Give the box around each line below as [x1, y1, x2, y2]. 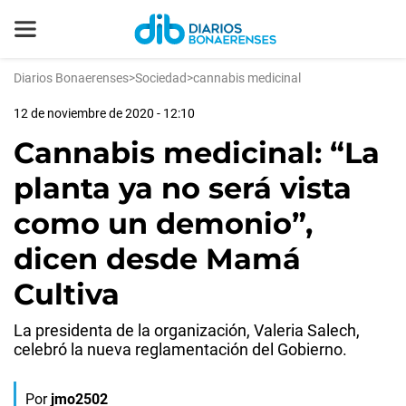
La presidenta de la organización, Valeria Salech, [14, 321, 360, 340]
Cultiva [14, 276, 120, 312]
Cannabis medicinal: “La [14, 135, 380, 170]
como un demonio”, [14, 206, 313, 241]
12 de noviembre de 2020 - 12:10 [14, 106, 195, 121]
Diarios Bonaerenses [14, 71, 129, 85]
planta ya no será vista [14, 170, 352, 206]
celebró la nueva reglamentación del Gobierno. [14, 340, 347, 359]
